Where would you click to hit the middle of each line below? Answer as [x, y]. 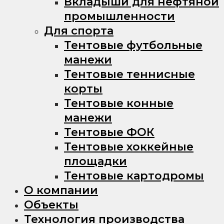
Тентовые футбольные [133, 45]
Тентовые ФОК [109, 132]
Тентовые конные [119, 103]
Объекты [51, 204]
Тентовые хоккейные [129, 146]
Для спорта [79, 30]
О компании [61, 190]
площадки [95, 161]
